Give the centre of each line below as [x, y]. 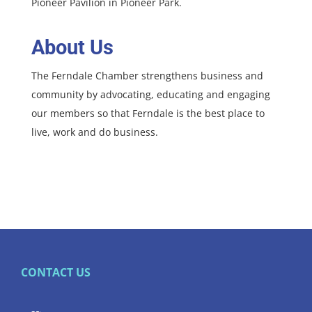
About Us [72, 48]
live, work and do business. [95, 132]
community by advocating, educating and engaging [151, 95]
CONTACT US [55, 273]
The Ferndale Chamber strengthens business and [147, 76]
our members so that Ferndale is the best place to [148, 114]
